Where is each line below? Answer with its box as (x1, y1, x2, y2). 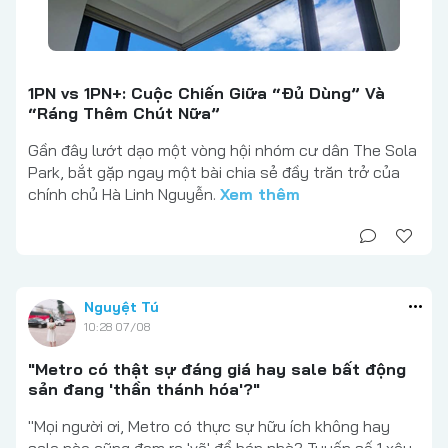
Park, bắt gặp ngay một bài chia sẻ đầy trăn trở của (28, 161, 400, 182)
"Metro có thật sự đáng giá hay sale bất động (28, 358, 406, 379)
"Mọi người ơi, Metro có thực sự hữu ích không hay (28, 415, 390, 436)
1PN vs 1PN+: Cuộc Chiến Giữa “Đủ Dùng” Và (28, 82, 385, 103)
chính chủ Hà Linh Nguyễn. (28, 183, 220, 204)
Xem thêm (220, 183, 300, 204)
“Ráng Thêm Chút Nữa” (28, 102, 220, 123)
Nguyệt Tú (84, 297, 159, 316)
